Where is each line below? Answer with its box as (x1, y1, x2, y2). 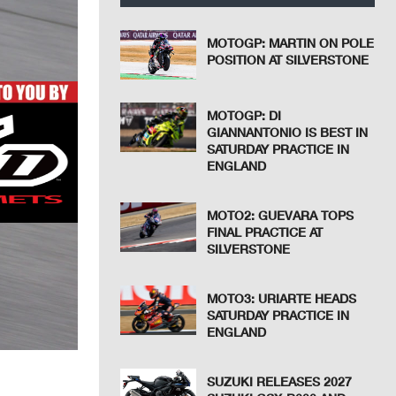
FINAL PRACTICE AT (207, 225, 324, 240)
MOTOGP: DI (207, 108, 282, 124)
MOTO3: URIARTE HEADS (207, 291, 357, 307)
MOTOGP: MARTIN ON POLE (207, 35, 375, 50)
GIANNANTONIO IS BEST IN (207, 125, 369, 141)
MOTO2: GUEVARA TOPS (207, 208, 354, 224)
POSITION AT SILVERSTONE (207, 52, 369, 67)
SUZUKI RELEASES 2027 (207, 374, 353, 390)
